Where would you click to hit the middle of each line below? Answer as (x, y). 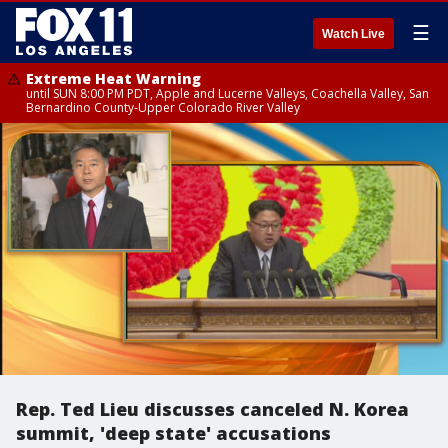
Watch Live (353, 34)
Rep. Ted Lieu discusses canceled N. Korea (212, 409)
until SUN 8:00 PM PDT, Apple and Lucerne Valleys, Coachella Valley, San (227, 93)
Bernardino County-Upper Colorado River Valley (163, 107)
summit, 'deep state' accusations (173, 433)
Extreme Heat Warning (113, 78)
